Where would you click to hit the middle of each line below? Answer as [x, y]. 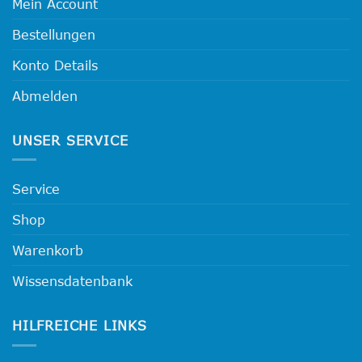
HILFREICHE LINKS [80, 326]
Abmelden [45, 95]
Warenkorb [48, 250]
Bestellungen [54, 34]
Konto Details [55, 65]
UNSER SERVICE [70, 140]
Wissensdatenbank [72, 281]
